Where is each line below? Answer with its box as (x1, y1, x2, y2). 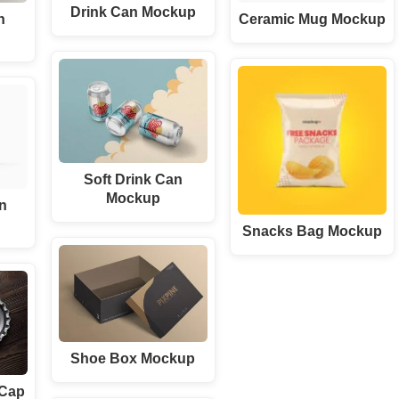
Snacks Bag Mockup (241, 223, 382, 240)
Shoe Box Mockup (70, 349, 196, 366)
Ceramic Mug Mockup (238, 11, 386, 28)
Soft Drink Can (83, 170, 183, 187)
